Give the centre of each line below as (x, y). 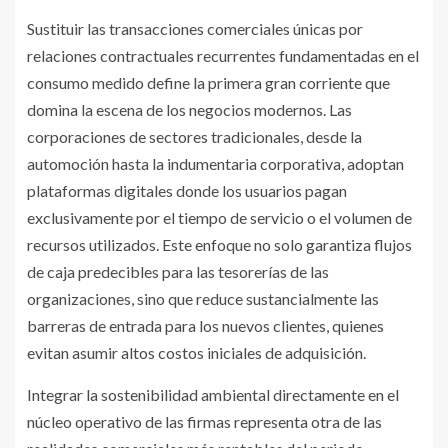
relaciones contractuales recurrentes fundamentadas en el (223, 55)
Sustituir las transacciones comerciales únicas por (195, 28)
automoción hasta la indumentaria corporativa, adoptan (215, 163)
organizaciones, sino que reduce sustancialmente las (203, 298)
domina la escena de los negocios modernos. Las (189, 109)
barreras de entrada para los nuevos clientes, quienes (205, 325)
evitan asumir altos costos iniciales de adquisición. (196, 352)
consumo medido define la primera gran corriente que (208, 82)
